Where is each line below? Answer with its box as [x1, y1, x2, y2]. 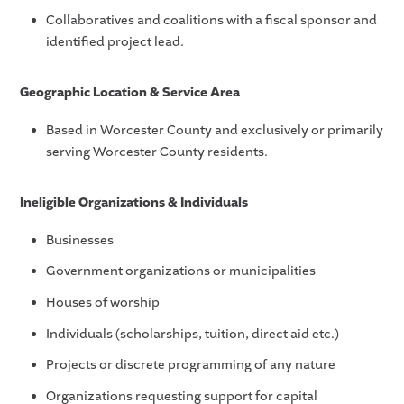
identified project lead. [45, 32, 184, 50]
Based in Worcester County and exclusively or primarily [45, 121, 383, 139]
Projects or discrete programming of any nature [45, 356, 335, 374]
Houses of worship [45, 293, 160, 311]
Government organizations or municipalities [45, 262, 316, 280]
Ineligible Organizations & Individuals [20, 193, 249, 211]
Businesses [45, 231, 114, 249]
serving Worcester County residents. [45, 142, 268, 161]
